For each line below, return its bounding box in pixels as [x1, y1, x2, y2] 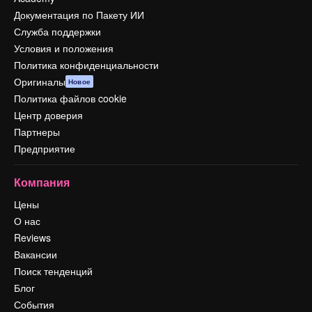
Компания [14, 174, 70, 190]
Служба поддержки [14, 24, 101, 38]
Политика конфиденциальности [14, 58, 159, 72]
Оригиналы [14, 75, 65, 88]
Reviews [14, 231, 51, 244]
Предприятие [14, 141, 75, 155]
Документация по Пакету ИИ [14, 8, 144, 22]
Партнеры [14, 125, 60, 139]
